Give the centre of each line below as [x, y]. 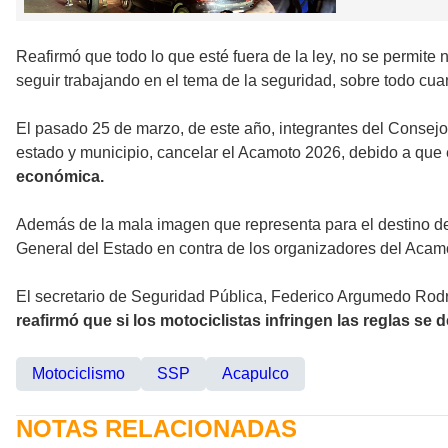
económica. [60, 177]
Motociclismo [78, 374]
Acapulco [255, 374]
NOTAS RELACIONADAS [156, 429]
